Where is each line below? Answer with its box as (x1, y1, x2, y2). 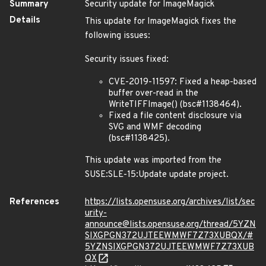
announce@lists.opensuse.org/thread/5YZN (85, 219, 256, 230)
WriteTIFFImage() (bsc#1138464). (109, 99, 242, 110)
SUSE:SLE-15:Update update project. (85, 169, 229, 180)
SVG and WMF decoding (109, 122, 201, 133)
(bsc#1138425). (109, 133, 170, 144)
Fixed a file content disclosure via (109, 110, 242, 122)
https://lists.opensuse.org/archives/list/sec (85, 197, 255, 208)
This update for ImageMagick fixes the (85, 16, 236, 27)
